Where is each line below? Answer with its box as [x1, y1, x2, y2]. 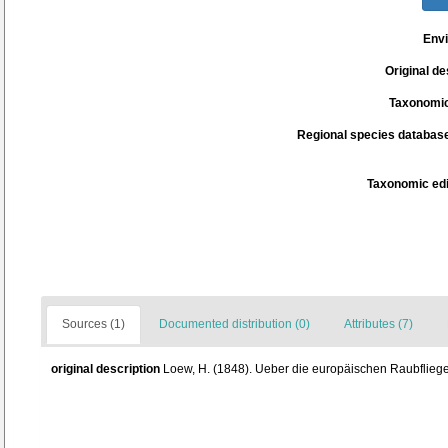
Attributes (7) [344, 317, 413, 331]
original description [51, 362, 160, 376]
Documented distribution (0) [159, 317, 310, 331]
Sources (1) [62, 317, 125, 331]
